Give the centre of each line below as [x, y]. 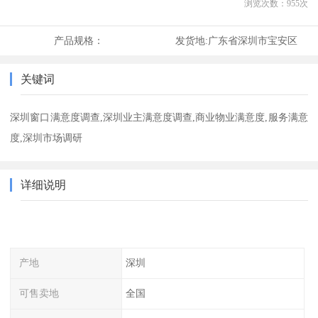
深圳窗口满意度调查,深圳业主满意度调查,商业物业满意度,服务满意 [159, 117]
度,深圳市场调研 [46, 138]
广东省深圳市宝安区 [252, 41]
